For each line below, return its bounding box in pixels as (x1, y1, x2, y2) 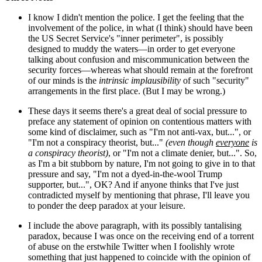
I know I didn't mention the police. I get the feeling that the (28, 12, 244, 22)
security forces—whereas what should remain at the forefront (28, 64, 253, 75)
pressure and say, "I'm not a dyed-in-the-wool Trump (28, 168, 222, 179)
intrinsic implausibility (99, 75, 181, 85)
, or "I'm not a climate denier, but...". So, (108, 147, 257, 158)
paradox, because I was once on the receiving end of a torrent (28, 230, 254, 241)
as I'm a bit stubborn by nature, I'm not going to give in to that (28, 158, 255, 168)
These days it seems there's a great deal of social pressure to (28, 105, 247, 116)
